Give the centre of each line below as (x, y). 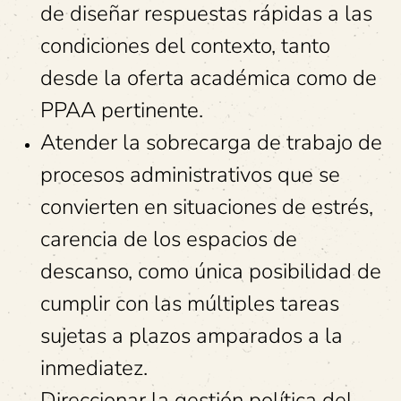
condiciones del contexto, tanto (185, 46)
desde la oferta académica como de (209, 78)
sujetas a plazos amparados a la (192, 336)
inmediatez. (94, 368)
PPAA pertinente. (122, 110)
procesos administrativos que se (190, 175)
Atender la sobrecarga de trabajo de (211, 142)
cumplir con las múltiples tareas (190, 303)
